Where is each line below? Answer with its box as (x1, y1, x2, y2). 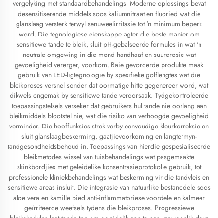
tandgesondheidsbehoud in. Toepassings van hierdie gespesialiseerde (8, 142, 210, 151)
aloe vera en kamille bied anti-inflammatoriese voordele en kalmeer (13, 193, 205, 202)
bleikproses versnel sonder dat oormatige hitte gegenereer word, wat (10, 80, 208, 90)
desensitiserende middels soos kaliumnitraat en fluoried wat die (18, 9, 200, 18)
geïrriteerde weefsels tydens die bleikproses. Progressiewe (24, 203, 194, 213)
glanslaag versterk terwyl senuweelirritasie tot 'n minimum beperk (16, 19, 202, 29)
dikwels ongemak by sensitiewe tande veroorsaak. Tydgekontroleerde (10, 91, 208, 100)
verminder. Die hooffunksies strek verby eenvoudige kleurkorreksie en (9, 121, 209, 131)
